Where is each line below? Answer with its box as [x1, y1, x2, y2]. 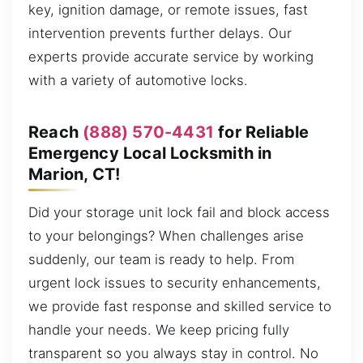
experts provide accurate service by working [28, 49, 314, 66]
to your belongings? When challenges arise [28, 228, 304, 245]
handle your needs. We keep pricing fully [28, 322, 289, 339]
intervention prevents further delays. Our [28, 25, 292, 42]
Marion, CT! [28, 164, 121, 184]
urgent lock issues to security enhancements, [28, 275, 321, 292]
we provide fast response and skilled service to [28, 298, 331, 315]
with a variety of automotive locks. [28, 72, 248, 89]
